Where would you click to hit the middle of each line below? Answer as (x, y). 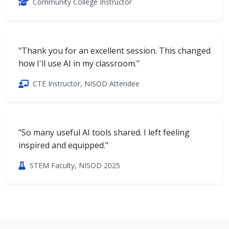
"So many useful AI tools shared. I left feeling (104, 132)
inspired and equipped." (63, 145)
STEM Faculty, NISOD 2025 (75, 165)
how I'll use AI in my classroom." (79, 63)
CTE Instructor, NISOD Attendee (86, 83)
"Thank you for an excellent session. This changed (114, 50)
